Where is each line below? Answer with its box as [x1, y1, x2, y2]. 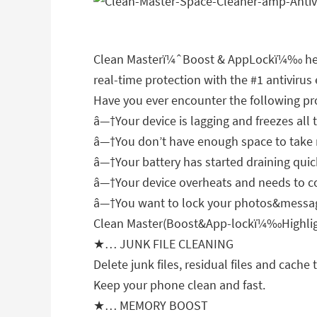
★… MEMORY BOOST [93, 297, 208, 313]
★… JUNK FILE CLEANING [93, 236, 234, 252]
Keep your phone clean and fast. [93, 277, 265, 293]
